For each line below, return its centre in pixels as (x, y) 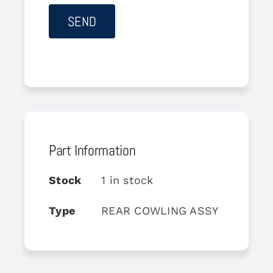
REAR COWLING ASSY (160, 210)
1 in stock (127, 180)
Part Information (92, 150)
